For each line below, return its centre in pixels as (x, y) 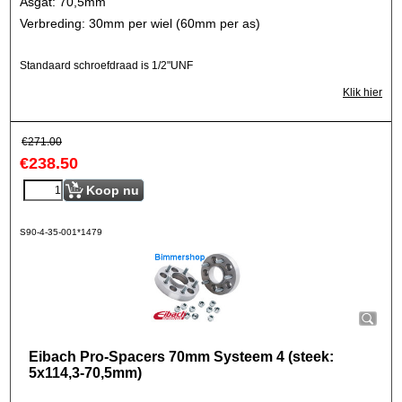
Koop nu (113, 190)
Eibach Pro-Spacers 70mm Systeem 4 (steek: (181, 357)
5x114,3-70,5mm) (85, 373)
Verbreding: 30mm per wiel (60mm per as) (140, 23)
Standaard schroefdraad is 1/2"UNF (106, 66)
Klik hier (363, 92)
